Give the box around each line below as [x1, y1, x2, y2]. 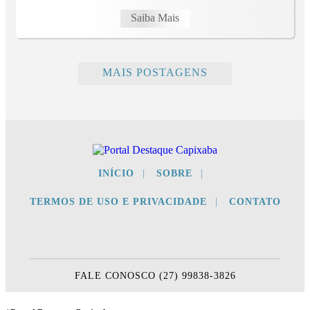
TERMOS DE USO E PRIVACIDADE [29, 196, 207, 207]
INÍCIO [98, 167, 134, 179]
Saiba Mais [131, 11, 179, 24]
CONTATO [228, 196, 281, 207]
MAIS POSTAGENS [102, 66, 208, 78]
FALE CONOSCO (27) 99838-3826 [74, 269, 236, 281]
